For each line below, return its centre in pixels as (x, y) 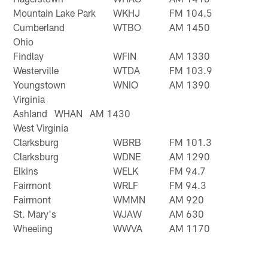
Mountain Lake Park (55, 13)
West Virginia (41, 127)
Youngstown (40, 84)
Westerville (36, 70)
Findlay (29, 56)
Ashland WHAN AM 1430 (72, 113)
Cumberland (39, 27)
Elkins (26, 170)
